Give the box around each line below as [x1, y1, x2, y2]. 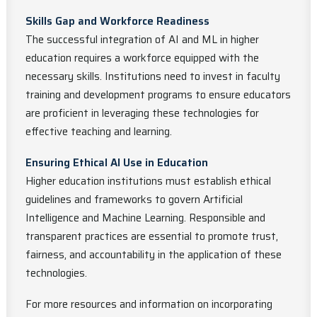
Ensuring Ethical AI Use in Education [25, 154, 208, 171]
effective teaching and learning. [25, 123, 172, 140]
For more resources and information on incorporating [25, 296, 272, 313]
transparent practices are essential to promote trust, [25, 228, 278, 245]
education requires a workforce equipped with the [25, 50, 259, 67]
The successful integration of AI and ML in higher [25, 31, 259, 48]
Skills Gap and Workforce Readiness [25, 13, 209, 30]
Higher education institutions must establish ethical [25, 173, 271, 190]
